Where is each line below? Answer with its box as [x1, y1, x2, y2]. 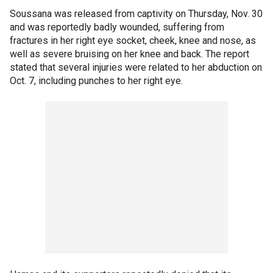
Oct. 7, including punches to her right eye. [10, 74, 183, 87]
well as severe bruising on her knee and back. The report [10, 48, 249, 60]
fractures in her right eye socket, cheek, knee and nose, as [10, 34, 256, 46]
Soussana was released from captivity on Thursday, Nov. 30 [10, 7, 263, 19]
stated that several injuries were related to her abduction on [10, 61, 262, 73]
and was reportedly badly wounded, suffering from [10, 21, 224, 33]
